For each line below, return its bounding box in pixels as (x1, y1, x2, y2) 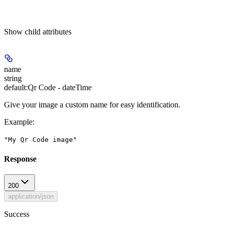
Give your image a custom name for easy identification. (4, 100, 180, 109)
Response (4, 155, 36, 164)
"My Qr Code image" (4, 135, 77, 143)
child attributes (25, 27, 71, 36)
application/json (8, 193, 54, 201)
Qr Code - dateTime (28, 83, 92, 92)
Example (4, 117, 32, 126)
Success (4, 210, 29, 219)
